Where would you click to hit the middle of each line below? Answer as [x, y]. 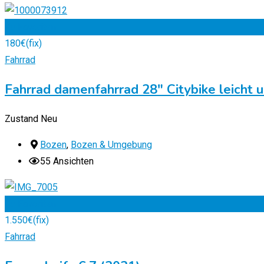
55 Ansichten [67, 161]
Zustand [22, 119]
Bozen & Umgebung [111, 145]
